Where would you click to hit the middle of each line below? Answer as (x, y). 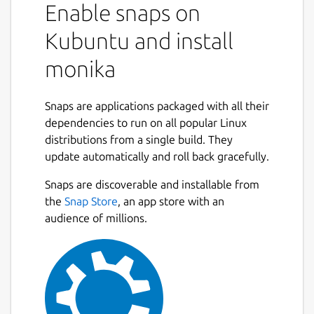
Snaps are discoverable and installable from (152, 184)
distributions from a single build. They (139, 139)
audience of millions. (96, 218)
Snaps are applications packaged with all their (157, 105)
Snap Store (91, 201)
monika (80, 68)
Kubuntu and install (139, 40)
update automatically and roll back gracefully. (157, 156)
